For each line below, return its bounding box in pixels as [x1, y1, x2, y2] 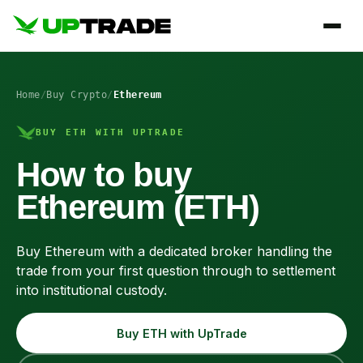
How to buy [16, 156, 191, 194]
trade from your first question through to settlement [16, 263, 335, 279]
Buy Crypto [46, 89, 108, 100]
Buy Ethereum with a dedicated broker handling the [16, 243, 332, 259]
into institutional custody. [16, 282, 167, 298]
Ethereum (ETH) [16, 188, 259, 226]
